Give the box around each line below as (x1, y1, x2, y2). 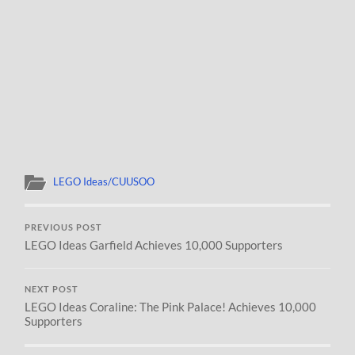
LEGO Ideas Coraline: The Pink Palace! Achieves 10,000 (25, 300, 317, 315)
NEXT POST (25, 284, 79, 295)
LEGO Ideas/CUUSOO (53, 175, 155, 189)
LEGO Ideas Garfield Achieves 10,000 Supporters (25, 238, 284, 253)
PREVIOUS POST (25, 223, 103, 233)
